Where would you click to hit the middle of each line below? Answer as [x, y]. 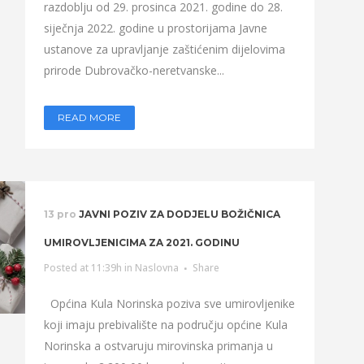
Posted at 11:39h [82, 268]
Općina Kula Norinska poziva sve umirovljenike [169, 303]
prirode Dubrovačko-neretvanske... [134, 70]
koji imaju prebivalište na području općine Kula [165, 325]
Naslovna [156, 268]
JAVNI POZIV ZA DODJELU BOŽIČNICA [179, 214]
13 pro [60, 214]
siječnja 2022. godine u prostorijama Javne [155, 28]
